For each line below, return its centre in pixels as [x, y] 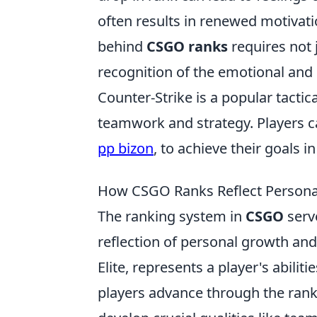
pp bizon [126, 148]
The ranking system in [172, 216]
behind [122, 46]
